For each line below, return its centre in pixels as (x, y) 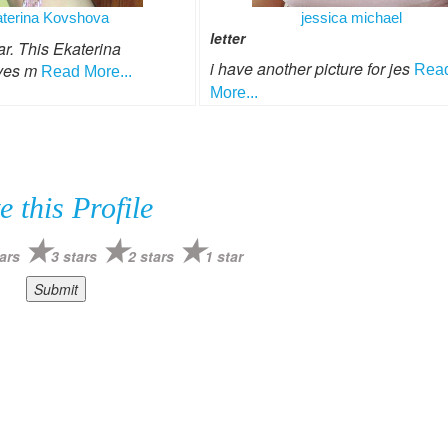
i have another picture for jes (311, 68)
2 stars (150, 256)
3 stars (73, 256)
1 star (223, 256)
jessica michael (352, 17)
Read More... (86, 71)
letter (227, 38)
